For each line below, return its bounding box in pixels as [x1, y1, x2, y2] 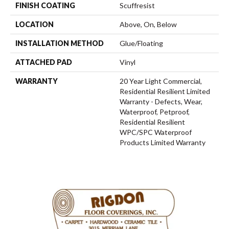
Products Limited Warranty [120, 138, 205, 147]
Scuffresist [120, 1, 155, 10]
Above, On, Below [120, 20, 177, 29]
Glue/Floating [120, 39, 163, 48]
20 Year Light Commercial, [120, 77, 202, 85]
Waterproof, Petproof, [120, 107, 190, 116]
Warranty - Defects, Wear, [120, 97, 202, 106]
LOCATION [15, 20, 54, 29]
